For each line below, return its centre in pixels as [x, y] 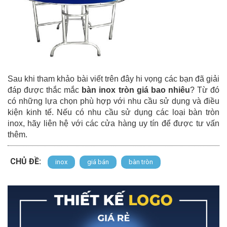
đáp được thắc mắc [45, 90]
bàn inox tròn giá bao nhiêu [136, 90]
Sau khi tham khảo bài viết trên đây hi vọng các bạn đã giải [113, 79]
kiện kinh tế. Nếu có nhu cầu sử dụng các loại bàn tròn [113, 112]
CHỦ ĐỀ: [26, 161]
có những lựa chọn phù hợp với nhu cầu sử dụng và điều [113, 101]
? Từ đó [205, 90]
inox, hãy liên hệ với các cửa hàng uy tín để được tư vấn [113, 123]
